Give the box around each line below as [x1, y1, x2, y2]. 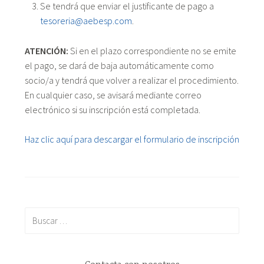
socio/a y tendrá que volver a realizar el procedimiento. [24, 74, 239, 86]
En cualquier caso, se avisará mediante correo [24, 88, 202, 101]
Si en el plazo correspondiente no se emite [70, 44, 236, 57]
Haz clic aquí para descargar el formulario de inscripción [25, 133, 239, 146]
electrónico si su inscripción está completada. [24, 103, 200, 115]
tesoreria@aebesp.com [39, 14, 132, 27]
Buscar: [24, 208, 52, 220]
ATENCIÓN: [24, 44, 70, 57]
